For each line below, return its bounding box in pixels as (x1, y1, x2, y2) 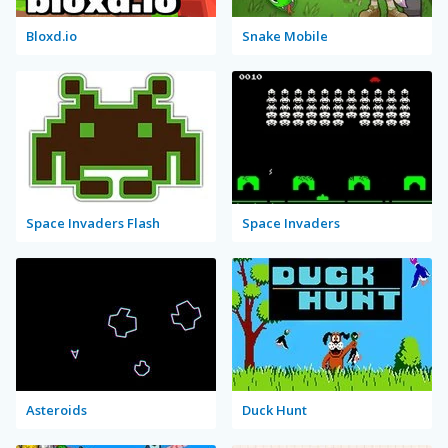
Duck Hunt (242, 401, 307, 419)
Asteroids (26, 401, 87, 419)
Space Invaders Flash (26, 214, 160, 232)
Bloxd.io (26, 27, 77, 45)
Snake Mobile (242, 27, 328, 45)
